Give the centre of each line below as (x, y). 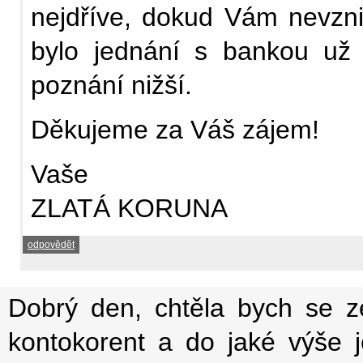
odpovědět (51, 245)
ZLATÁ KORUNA (129, 208)
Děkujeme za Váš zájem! (175, 129)
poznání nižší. (111, 85)
